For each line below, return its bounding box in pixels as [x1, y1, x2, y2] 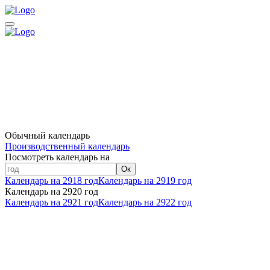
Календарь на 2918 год [5, 175, 98, 186]
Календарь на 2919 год [98, 175, 192, 186]
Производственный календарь [5, 141, 130, 151]
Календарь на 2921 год [5, 197, 98, 207]
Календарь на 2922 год [98, 197, 192, 207]
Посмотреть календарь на [5, 152, 110, 162]
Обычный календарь [5, 130, 90, 140]
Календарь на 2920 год [5, 186, 98, 196]
